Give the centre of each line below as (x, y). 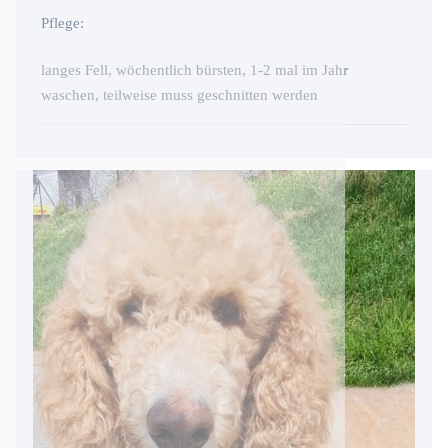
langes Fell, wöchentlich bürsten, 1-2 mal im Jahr (194, 70)
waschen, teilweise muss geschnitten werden (179, 95)
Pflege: (62, 23)
